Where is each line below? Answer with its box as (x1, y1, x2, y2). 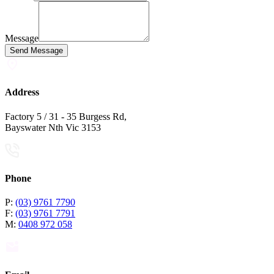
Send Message (31, 46, 63, 56)
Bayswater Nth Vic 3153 (5, 122, 101, 133)
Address (5, 87, 39, 98)
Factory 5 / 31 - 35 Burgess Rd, (5, 111, 127, 122)
